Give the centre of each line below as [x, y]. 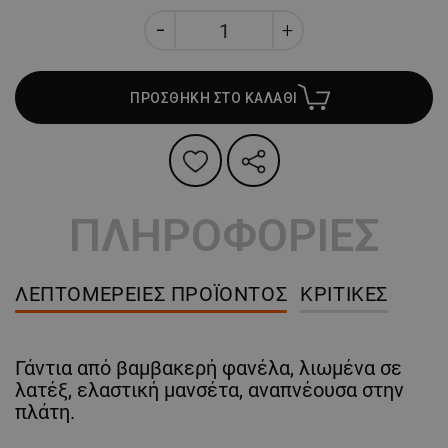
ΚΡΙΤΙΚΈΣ [344, 294]
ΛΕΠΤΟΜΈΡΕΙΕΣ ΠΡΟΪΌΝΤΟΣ [151, 294]
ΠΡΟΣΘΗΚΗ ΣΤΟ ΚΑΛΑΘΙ [214, 97]
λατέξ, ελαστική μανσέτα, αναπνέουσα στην [209, 390]
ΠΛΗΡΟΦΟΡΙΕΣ [224, 236]
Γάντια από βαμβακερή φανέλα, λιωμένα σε [208, 368]
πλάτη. [45, 412]
